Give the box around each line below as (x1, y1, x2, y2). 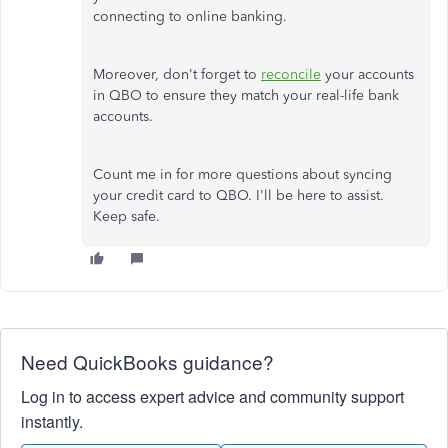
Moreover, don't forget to (93, 66, 261, 83)
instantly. (21, 410, 83, 433)
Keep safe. (93, 208, 160, 225)
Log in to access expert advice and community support (21, 385, 404, 408)
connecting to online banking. (93, 8, 287, 25)
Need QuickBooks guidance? (21, 348, 274, 375)
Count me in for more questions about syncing (93, 166, 392, 183)
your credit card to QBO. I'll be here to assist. (93, 187, 384, 204)
